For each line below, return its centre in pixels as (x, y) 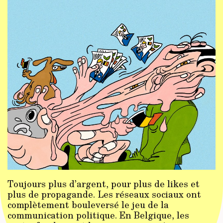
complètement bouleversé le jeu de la (88, 204)
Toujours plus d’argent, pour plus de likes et (104, 183)
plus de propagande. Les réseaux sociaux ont (104, 194)
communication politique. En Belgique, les (98, 215)
